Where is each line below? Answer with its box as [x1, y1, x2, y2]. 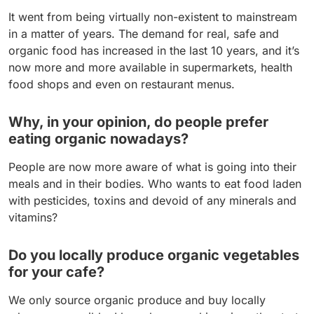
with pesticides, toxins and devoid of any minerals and [8, 193, 296, 208]
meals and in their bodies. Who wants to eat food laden [8, 177, 301, 191]
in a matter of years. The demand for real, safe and [8, 27, 279, 41]
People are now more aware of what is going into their [8, 160, 296, 175]
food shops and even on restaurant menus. [8, 77, 235, 92]
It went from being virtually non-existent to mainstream [8, 10, 297, 25]
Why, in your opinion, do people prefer [8, 114, 268, 131]
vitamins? [8, 210, 57, 225]
